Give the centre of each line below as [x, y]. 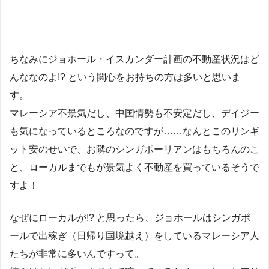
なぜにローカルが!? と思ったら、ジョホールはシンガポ [130, 217]
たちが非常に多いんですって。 [77, 253]
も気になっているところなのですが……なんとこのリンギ [134, 131]
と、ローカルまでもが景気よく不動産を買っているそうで [134, 167]
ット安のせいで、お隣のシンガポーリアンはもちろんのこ [134, 149]
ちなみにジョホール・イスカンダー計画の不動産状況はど [134, 59]
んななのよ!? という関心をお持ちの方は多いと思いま [125, 77]
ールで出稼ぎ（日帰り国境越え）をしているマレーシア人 [134, 235]
